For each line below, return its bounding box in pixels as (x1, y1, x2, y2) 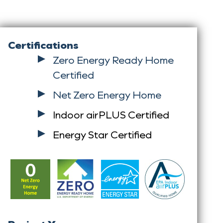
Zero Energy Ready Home (52, 53, 174, 66)
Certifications (7, 38, 79, 51)
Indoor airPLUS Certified (52, 108, 169, 121)
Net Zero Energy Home (52, 88, 161, 101)
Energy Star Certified (52, 128, 152, 141)
